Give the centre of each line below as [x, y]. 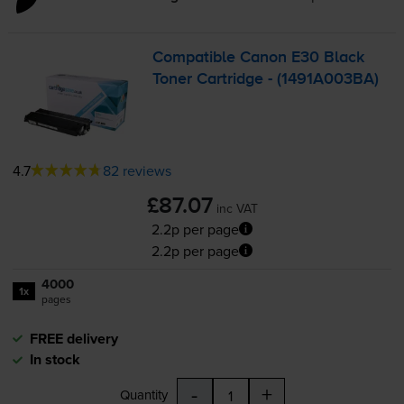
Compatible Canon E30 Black [259, 58]
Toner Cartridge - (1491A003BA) [266, 80]
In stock [55, 359]
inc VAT [237, 208]
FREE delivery [73, 338]
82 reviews [137, 170]
